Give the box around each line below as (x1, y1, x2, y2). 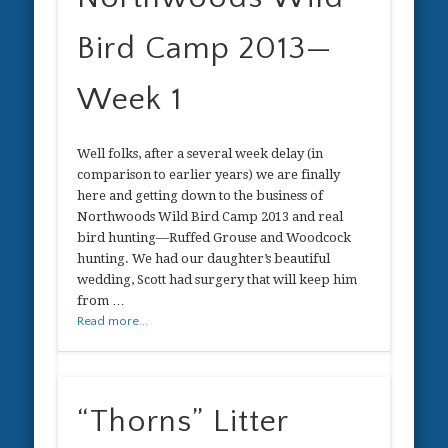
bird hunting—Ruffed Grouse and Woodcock (77, 230, 352, 246)
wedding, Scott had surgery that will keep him (77, 272, 358, 288)
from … (77, 293, 126, 309)
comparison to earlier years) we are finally (77, 167, 341, 183)
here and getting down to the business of (77, 188, 324, 204)
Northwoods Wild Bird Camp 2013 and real (77, 209, 344, 225)
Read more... (77, 314, 149, 329)
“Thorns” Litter (77, 403, 289, 439)
